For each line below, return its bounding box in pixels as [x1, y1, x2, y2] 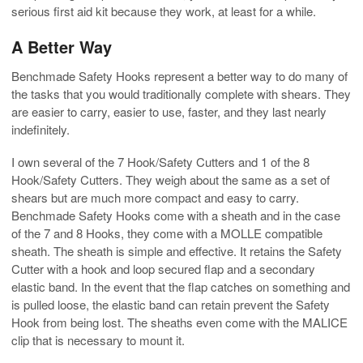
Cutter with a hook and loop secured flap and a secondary [11, 260, 315, 278]
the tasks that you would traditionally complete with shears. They [11, 85, 351, 103]
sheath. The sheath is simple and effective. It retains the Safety [11, 242, 342, 260]
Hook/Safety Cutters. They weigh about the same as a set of [11, 171, 330, 189]
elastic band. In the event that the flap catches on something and [11, 278, 350, 296]
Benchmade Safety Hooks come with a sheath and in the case [11, 207, 340, 224]
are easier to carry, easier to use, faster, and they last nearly [11, 103, 327, 121]
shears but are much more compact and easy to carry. [11, 189, 299, 207]
